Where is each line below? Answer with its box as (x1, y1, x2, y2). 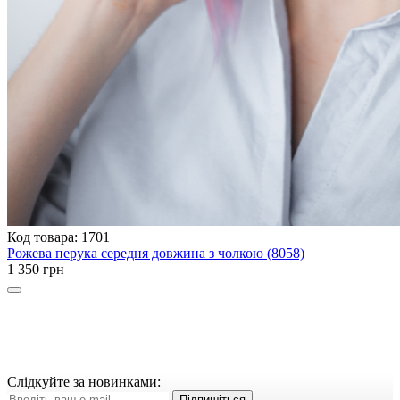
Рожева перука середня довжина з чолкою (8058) (7, 246, 304, 262)
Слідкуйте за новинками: (7, 374, 168, 390)
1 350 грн (7, 262, 64, 278)
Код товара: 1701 (7, 229, 110, 246)
